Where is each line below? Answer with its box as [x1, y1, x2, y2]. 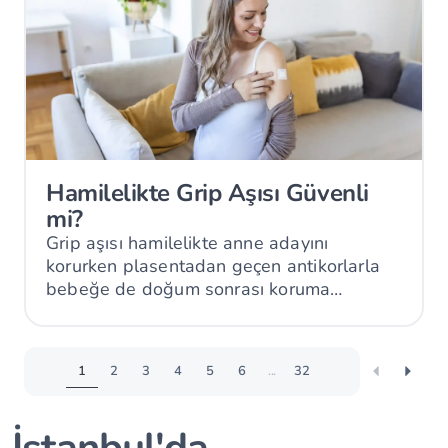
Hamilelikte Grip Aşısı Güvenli [46, 176, 369, 209]
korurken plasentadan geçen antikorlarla [46, 253, 381, 278]
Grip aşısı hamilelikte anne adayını [46, 230, 329, 255]
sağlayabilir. [46, 299, 147, 324]
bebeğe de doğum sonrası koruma [46, 276, 331, 301]
